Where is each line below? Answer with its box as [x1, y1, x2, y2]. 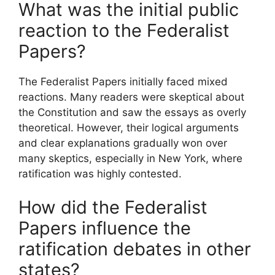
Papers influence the [18, 217, 191, 239]
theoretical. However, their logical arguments [18, 121, 239, 134]
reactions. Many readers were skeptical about [18, 90, 244, 103]
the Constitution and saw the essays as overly [18, 106, 246, 118]
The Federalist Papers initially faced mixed [18, 75, 228, 88]
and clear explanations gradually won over [18, 136, 227, 149]
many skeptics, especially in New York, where [18, 152, 242, 165]
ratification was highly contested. [18, 167, 182, 180]
